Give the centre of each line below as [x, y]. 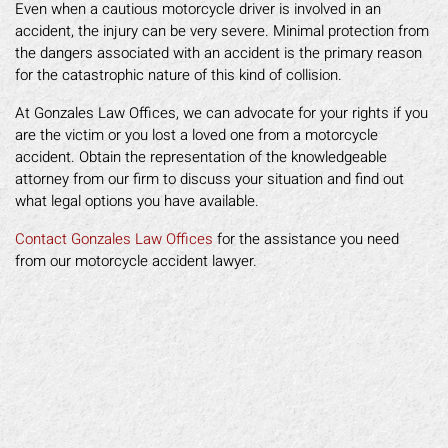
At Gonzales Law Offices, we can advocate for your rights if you [221, 113]
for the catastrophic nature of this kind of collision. [178, 75]
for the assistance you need [306, 239]
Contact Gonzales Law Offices [114, 239]
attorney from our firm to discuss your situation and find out [209, 179]
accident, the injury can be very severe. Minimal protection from [222, 31]
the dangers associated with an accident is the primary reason [218, 53]
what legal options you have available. [137, 201]
